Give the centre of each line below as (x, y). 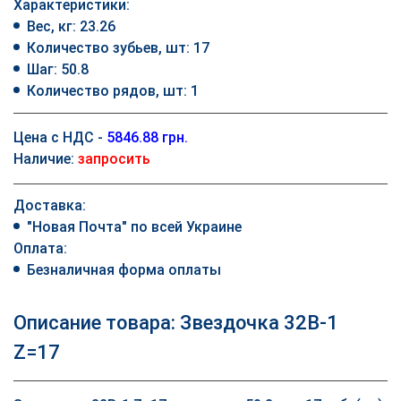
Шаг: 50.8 (58, 69)
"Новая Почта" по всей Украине (134, 227)
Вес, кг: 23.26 (71, 26)
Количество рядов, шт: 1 (113, 91)
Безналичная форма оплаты (124, 270)
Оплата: (40, 248)
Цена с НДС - (60, 137)
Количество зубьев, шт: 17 (118, 48)
